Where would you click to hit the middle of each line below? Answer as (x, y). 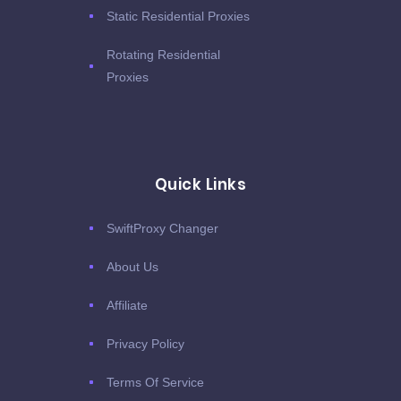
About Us (132, 266)
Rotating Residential (163, 54)
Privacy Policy (145, 343)
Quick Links (200, 184)
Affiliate (127, 305)
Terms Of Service (155, 382)
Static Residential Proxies (178, 16)
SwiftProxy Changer (162, 228)
